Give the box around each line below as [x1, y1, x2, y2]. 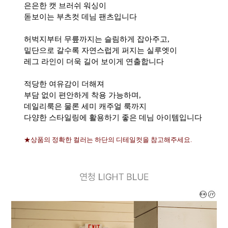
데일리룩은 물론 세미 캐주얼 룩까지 [23, 102, 147, 110]
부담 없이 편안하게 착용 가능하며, [23, 91, 141, 99]
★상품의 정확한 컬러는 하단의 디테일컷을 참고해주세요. [23, 136, 192, 144]
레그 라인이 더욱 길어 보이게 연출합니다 [23, 58, 164, 66]
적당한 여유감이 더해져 [23, 80, 104, 88]
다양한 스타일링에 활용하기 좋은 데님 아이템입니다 [23, 113, 202, 122]
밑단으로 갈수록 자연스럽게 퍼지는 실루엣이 [23, 46, 177, 54]
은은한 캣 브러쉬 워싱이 [23, 2, 106, 10]
